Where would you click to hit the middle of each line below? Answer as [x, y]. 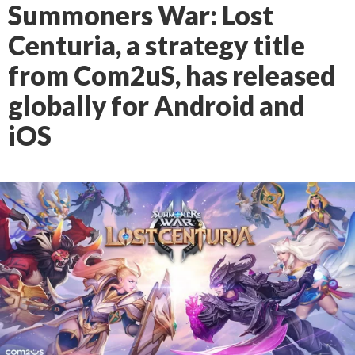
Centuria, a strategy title [157, 45]
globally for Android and [156, 105]
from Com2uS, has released [172, 75]
